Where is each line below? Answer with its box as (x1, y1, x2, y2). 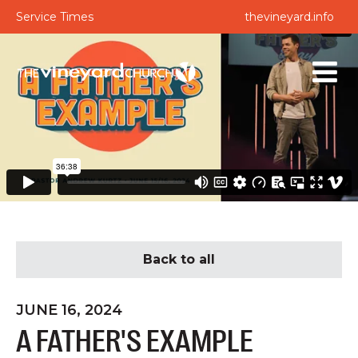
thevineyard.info (245, 10, 334, 24)
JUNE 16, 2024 (16, 301, 122, 319)
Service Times (16, 10, 93, 24)
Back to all (143, 252, 215, 267)
